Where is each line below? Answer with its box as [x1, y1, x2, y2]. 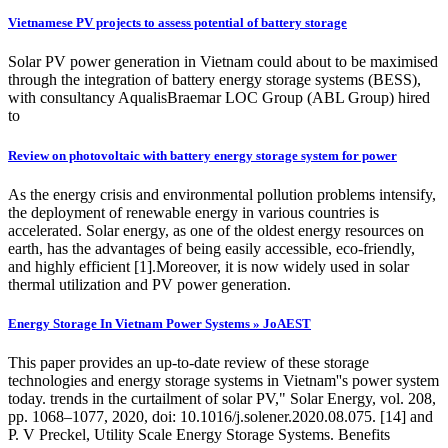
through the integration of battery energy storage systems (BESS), [8, 71, 421, 89]
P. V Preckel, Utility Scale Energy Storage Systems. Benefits [8, 426, 390, 444]
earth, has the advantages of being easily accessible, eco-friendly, [8, 239, 415, 257]
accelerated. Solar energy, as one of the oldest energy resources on [8, 221, 424, 239]
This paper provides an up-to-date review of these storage [8, 354, 369, 372]
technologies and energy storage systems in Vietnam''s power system [8, 372, 439, 390]
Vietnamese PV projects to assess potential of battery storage [8, 15, 347, 31]
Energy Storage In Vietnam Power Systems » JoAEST [8, 315, 311, 331]
